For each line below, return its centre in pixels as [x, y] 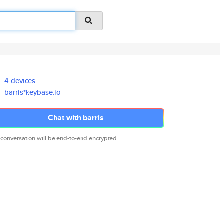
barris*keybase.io [33, 92]
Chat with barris [76, 118]
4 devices [20, 80]
